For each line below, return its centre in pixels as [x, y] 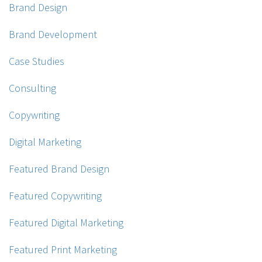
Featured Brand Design [59, 169]
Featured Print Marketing [63, 250]
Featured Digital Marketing [66, 223]
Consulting [32, 88]
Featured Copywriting [55, 196]
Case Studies [37, 61]
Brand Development [53, 35]
